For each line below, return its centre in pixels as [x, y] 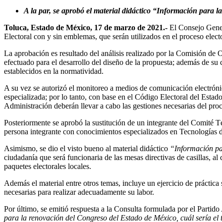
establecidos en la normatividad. [54, 71]
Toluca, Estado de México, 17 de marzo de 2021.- [86, 27]
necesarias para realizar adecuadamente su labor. [79, 192]
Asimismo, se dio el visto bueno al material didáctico [87, 148]
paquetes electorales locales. [48, 166]
